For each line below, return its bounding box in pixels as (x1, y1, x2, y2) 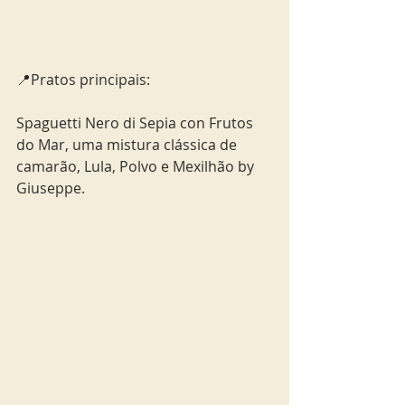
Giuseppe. (16, 177, 85, 198)
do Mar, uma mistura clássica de (16, 134, 240, 155)
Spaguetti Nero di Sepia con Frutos (16, 112, 257, 133)
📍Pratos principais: (16, 69, 150, 89)
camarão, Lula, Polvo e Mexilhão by (16, 155, 258, 176)
